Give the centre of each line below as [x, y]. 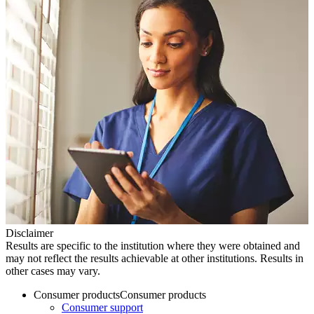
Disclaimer [29, 233]
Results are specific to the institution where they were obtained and [153, 246]
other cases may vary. [53, 271]
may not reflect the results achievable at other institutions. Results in [155, 259]
